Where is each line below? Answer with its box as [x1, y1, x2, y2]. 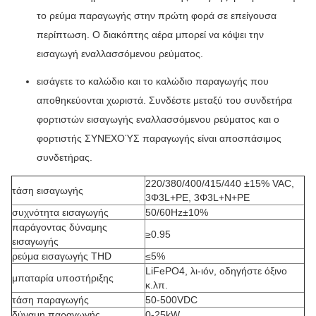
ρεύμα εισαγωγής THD [12, 250, 111, 262]
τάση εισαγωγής [12, 185, 83, 196]
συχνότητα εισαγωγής [12, 207, 109, 218]
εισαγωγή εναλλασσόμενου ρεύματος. [37, 48, 203, 59]
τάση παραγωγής [12, 294, 89, 305]
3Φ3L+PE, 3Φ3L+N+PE [145, 192, 250, 203]
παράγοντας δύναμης [12, 221, 107, 233]
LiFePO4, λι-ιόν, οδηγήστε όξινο [145, 265, 287, 276]
